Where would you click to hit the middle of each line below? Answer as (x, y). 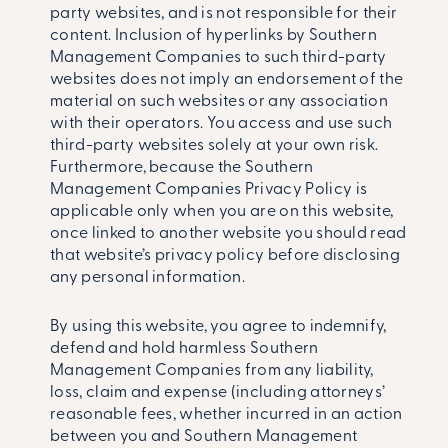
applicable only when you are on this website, (222, 212)
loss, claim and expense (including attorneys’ (218, 393)
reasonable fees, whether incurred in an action (226, 415)
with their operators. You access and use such (221, 124)
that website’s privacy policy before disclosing (225, 256)
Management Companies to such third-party (218, 58)
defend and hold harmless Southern (184, 349)
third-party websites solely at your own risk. (214, 146)
